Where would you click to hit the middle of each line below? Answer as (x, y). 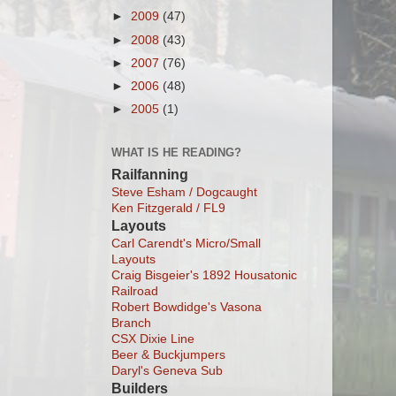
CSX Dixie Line (153, 339)
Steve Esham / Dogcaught (184, 192)
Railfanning (150, 174)
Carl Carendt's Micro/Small (186, 243)
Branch (131, 323)
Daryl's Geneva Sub (167, 370)
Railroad (135, 291)
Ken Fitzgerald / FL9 (168, 208)
